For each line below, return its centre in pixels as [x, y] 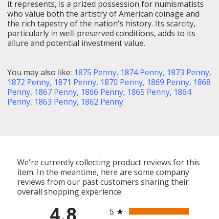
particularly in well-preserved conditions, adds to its [101, 33]
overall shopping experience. [70, 191]
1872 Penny [29, 82]
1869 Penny [168, 82]
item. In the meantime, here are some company [103, 172]
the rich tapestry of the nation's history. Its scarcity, [101, 23]
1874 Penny [142, 72]
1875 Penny [95, 72]
